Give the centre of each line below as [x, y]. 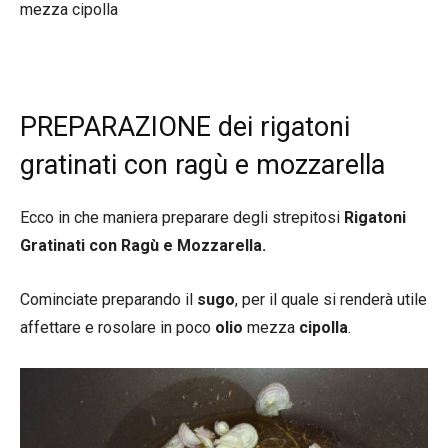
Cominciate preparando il [108, 299]
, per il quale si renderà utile [331, 299]
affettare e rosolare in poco [117, 327]
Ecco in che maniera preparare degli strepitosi [182, 217]
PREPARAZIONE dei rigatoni [185, 127]
